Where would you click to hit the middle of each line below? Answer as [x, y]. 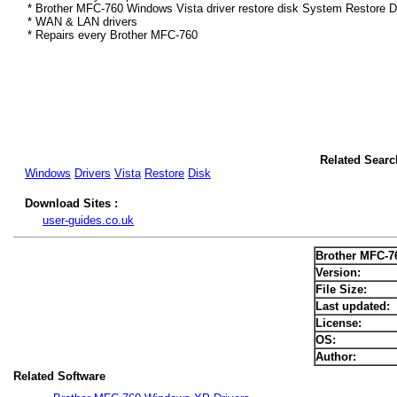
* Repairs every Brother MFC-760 [113, 35]
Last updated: [353, 306]
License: [339, 323]
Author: [336, 357]
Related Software [59, 376]
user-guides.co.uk [88, 220]
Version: [338, 272]
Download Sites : [71, 203]
